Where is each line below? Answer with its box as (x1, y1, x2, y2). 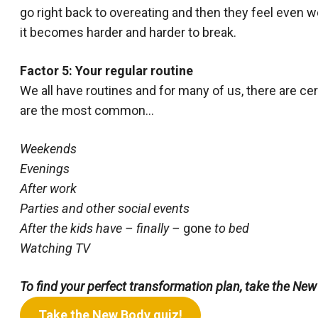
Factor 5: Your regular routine (20, 63, 193, 78)
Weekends (20, 141, 77, 156)
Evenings (20, 161, 70, 176)
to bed (212, 221, 249, 236)
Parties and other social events (20, 201, 190, 216)
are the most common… (20, 103, 154, 118)
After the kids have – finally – (20, 221, 183, 236)
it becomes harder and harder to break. (20, 25, 236, 40)
